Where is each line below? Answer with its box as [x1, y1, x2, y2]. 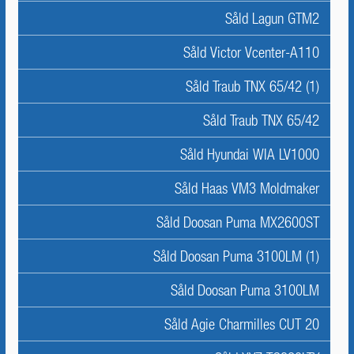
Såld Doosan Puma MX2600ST [156, 213, 319, 231]
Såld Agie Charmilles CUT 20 [164, 315, 319, 333]
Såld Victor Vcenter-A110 [183, 43, 319, 61]
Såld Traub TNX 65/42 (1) [186, 77, 319, 95]
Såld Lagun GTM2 [225, 9, 319, 27]
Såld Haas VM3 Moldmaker [175, 179, 319, 197]
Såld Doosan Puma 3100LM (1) [153, 247, 319, 265]
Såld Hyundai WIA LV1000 [180, 145, 319, 163]
